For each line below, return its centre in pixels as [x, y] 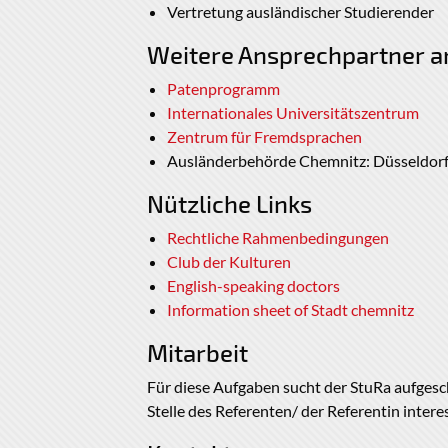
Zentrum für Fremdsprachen [264, 137]
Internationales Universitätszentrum [293, 113]
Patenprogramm [223, 89]
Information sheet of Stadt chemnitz [290, 310]
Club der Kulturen [229, 262]
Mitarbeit [197, 353]
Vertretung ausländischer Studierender [300, 12]
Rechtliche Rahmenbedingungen [278, 238]
